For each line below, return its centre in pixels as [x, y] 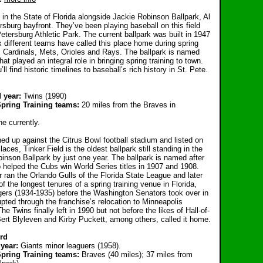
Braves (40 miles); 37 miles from [137, 254]
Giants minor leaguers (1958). [71, 246]
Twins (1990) [45, 96]
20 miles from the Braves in [129, 105]
